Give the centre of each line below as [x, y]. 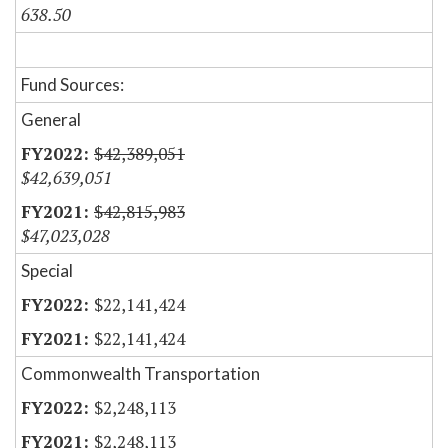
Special [47, 271]
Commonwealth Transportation [140, 374]
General [51, 120]
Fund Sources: [72, 85]
